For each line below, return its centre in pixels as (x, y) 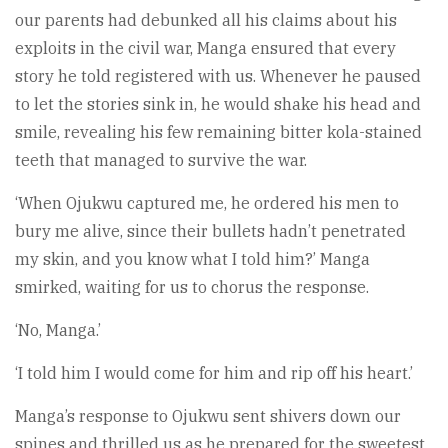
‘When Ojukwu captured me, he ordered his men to (207, 203)
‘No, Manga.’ (58, 330)
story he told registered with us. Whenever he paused (218, 76)
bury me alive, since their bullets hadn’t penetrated (210, 231)
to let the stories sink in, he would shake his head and (218, 104)
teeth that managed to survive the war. (161, 160)
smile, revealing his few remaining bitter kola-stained (218, 132)
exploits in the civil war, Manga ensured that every (205, 48)
